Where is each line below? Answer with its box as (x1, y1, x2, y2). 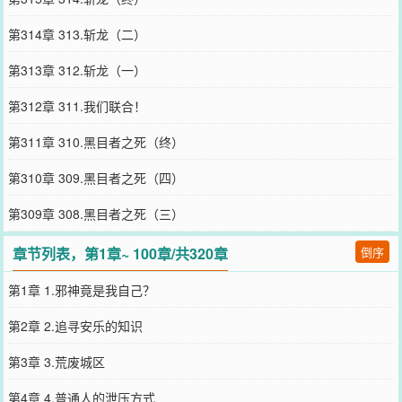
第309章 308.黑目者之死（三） (7, 204, 184, 223)
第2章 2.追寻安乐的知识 (7, 316, 143, 335)
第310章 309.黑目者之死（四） (7, 168, 184, 187)
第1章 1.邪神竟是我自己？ (7, 280, 155, 299)
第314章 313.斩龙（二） (7, 24, 146, 43)
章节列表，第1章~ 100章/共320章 (13, 242, 229, 264)
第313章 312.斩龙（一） (7, 60, 146, 79)
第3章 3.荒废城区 (7, 352, 105, 371)
